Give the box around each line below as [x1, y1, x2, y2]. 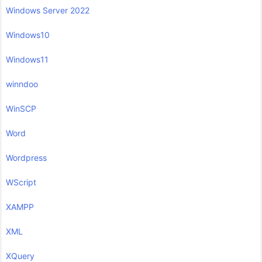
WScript [6, 177, 36, 187]
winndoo [6, 78, 38, 89]
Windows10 [6, 29, 50, 40]
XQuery [6, 250, 35, 261]
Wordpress [6, 152, 47, 163]
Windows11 [6, 54, 49, 64]
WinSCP [6, 103, 36, 113]
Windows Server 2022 [6, 5, 89, 15]
